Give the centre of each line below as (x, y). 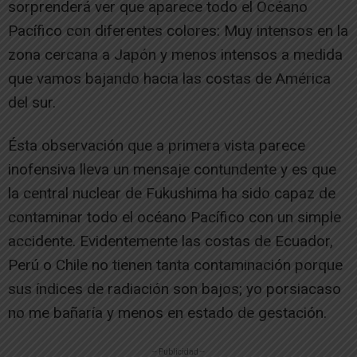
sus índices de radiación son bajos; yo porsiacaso (175, 289)
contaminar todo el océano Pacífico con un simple (175, 217)
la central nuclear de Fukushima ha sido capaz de (172, 193)
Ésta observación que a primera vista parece (157, 145)
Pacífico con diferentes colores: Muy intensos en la (178, 31)
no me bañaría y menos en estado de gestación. (167, 313)
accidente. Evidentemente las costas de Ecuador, (171, 241)
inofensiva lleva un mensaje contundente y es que (172, 169)
